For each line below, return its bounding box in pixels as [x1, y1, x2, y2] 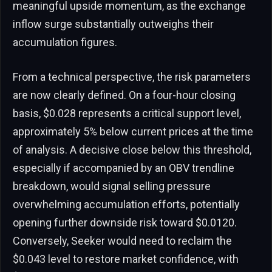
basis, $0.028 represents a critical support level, [13, 107, 241, 120]
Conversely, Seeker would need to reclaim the [13, 234, 232, 248]
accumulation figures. [13, 35, 117, 49]
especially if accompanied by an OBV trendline [13, 161, 234, 175]
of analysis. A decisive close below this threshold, [13, 143, 251, 157]
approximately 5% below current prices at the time [13, 125, 253, 138]
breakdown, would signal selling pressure [13, 180, 211, 193]
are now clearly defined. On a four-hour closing [13, 89, 236, 102]
